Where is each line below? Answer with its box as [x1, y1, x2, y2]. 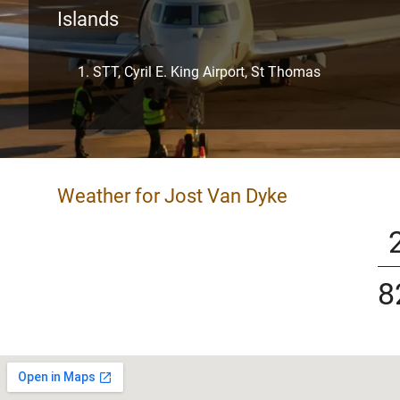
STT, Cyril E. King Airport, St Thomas [93, 63, 321, 81]
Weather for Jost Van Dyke [57, 185, 287, 208]
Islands [57, 8, 119, 31]
